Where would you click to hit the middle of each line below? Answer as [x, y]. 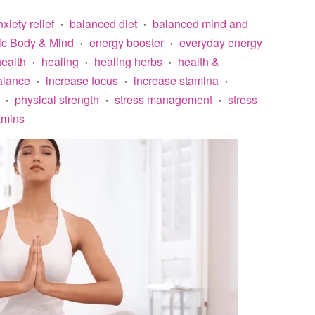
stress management [163, 99]
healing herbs [128, 62]
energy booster [127, 43]
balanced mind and [200, 24]
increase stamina [176, 81]
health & [199, 62]
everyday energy [221, 43]
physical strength [57, 99]
